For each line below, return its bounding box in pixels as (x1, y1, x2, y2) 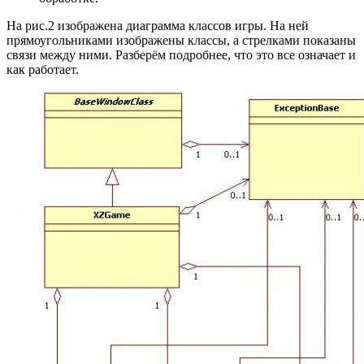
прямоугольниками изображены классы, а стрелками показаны (6, 32, 356, 47)
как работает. (6, 62, 79, 76)
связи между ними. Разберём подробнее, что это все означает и (6, 47, 356, 62)
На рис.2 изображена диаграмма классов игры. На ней (6, 18, 309, 32)
